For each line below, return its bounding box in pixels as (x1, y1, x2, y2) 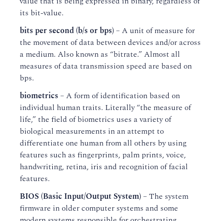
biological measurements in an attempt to (20, 125, 164, 137)
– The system (141, 190, 188, 202)
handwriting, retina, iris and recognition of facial (20, 161, 188, 173)
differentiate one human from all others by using (20, 137, 186, 149)
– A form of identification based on (58, 90, 180, 102)
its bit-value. (20, 7, 64, 19)
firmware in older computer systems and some (20, 202, 178, 214)
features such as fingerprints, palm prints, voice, (20, 149, 186, 161)
